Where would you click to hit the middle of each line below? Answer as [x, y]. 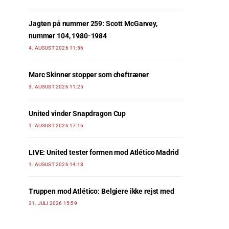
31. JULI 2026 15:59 [53, 203]
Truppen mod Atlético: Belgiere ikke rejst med [101, 191]
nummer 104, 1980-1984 [68, 36]
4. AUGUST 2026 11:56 [56, 48]
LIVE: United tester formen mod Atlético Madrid [104, 153]
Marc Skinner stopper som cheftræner [89, 75]
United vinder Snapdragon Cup [77, 114]
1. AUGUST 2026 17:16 [56, 126]
